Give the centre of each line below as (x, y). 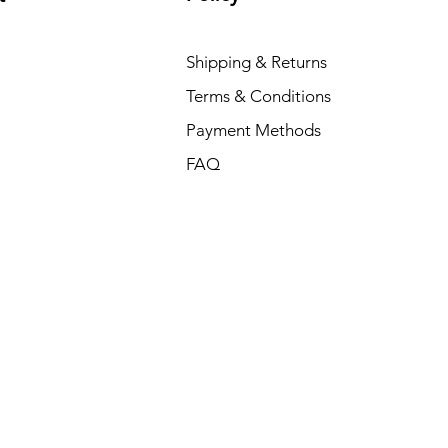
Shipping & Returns (256, 62)
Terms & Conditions (258, 96)
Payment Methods (255, 130)
